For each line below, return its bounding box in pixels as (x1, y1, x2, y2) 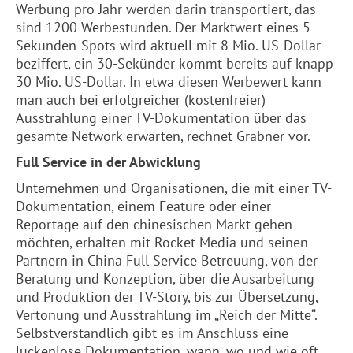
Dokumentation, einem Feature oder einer (16, 197, 271, 215)
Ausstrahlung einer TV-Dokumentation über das (16, 109, 307, 127)
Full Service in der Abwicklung (16, 153, 201, 171)
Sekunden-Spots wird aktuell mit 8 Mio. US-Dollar (16, 36, 321, 54)
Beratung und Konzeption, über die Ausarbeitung (16, 269, 314, 288)
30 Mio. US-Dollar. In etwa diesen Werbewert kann (16, 72, 321, 91)
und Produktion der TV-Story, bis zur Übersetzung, (16, 288, 318, 306)
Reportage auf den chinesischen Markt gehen (16, 215, 292, 233)
